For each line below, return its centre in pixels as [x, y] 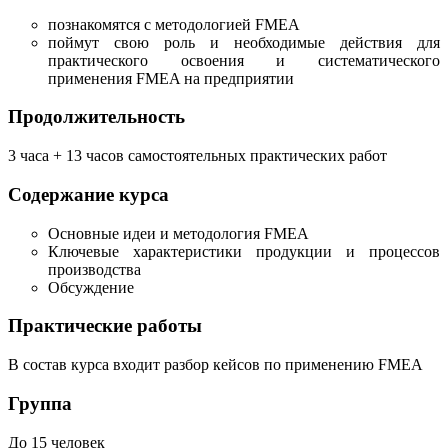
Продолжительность [96, 117]
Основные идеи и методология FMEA [178, 233]
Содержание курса [88, 194]
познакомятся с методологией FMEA [174, 24]
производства [94, 269]
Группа [40, 403]
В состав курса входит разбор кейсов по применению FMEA [215, 365]
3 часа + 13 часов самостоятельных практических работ [197, 156]
